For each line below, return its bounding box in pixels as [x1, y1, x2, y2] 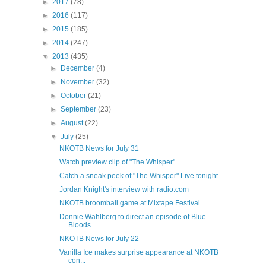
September [61, 104, 99, 113]
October [61, 91, 88, 100]
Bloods [68, 220, 91, 229]
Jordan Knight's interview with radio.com [59, 185, 189, 194]
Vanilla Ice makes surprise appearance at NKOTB [59, 248, 218, 256]
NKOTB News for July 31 [59, 144, 139, 153]
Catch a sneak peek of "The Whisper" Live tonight [59, 171, 218, 180]
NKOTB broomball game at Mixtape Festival [59, 198, 200, 207]
